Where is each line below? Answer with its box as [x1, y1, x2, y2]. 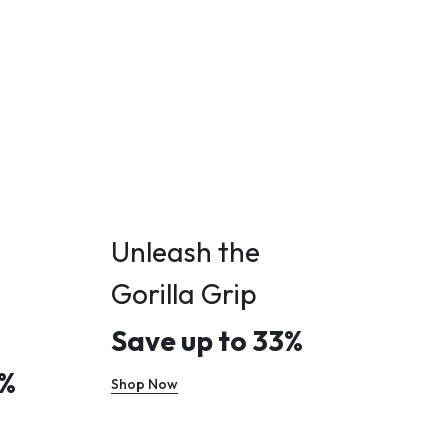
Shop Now [111, 375, 178, 393]
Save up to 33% [111, 323, 303, 358]
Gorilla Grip [111, 276, 257, 311]
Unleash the [111, 234, 260, 269]
